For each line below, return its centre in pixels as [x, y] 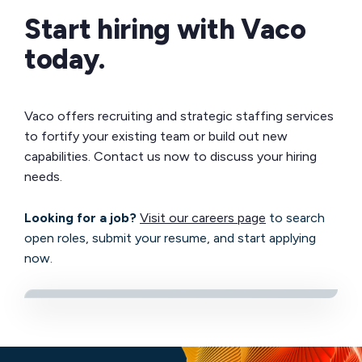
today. [65, 60]
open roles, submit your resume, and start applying [170, 238]
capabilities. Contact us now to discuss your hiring [170, 157]
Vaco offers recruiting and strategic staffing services [179, 116]
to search [295, 218]
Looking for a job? [80, 218]
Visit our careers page [203, 218]
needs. [45, 177]
